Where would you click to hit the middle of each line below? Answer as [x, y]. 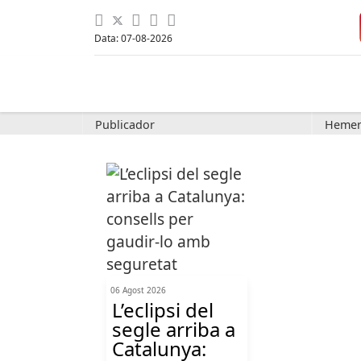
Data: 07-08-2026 [133, 38]
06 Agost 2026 [138, 290]
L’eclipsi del [163, 310]
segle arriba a [174, 329]
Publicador [125, 124]
